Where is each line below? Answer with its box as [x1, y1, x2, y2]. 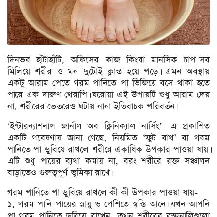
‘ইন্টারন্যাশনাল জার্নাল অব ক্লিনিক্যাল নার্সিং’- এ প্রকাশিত [7, 120, 210, 133]
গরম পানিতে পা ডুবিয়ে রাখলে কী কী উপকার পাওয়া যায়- [7, 186, 198, 199]
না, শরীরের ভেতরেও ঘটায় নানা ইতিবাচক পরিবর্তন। [7, 100, 176, 113]
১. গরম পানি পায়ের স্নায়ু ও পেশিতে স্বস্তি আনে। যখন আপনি [7, 198, 210, 211]
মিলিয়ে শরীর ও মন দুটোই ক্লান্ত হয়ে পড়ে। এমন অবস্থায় [7, 65, 210, 78]
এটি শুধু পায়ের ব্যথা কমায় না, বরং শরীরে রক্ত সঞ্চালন [7, 155, 210, 168]
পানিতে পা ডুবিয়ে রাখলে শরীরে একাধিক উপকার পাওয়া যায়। [7, 143, 210, 156]
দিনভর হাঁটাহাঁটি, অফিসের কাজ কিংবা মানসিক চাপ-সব [7, 54, 210, 66]
